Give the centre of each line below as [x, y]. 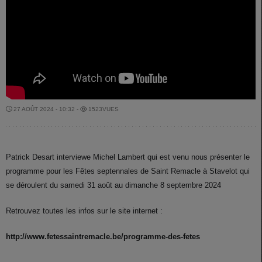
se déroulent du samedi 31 [52, 185]
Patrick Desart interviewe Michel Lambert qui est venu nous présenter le [128, 157]
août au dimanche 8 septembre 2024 [159, 185]
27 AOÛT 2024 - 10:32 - [46, 109]
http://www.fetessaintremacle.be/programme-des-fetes [103, 237]
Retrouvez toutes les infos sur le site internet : [84, 211]
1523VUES [103, 109]
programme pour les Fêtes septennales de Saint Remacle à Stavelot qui [128, 171]
